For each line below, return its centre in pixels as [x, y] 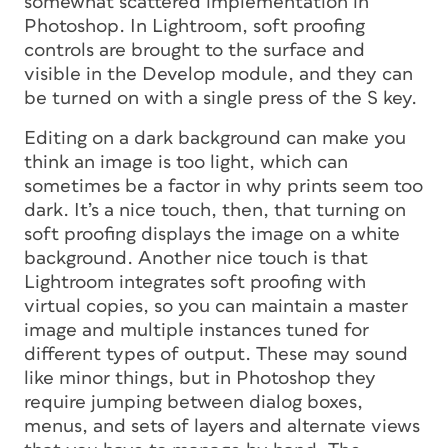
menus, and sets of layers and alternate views [222, 426]
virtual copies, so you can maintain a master [216, 306]
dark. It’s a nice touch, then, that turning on [215, 210]
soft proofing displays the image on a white [212, 234]
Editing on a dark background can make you [215, 138]
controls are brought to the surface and [194, 50]
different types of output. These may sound [216, 354]
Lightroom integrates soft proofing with [195, 282]
